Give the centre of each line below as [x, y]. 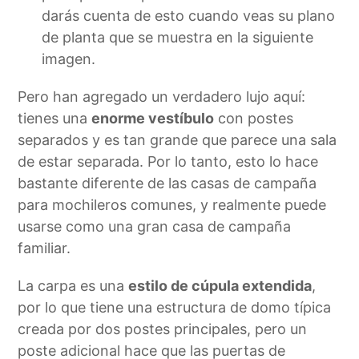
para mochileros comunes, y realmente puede [172, 204]
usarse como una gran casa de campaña [155, 226]
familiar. [44, 248]
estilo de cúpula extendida [220, 285]
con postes [254, 118]
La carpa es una [73, 285]
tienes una [55, 118]
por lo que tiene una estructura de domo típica [175, 307]
